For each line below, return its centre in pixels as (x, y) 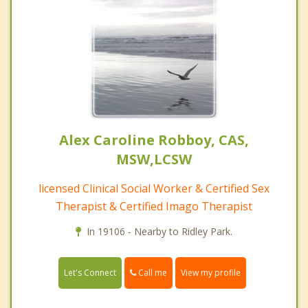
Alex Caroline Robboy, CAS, (154, 140)
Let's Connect (90, 273)
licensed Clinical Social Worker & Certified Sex (154, 189)
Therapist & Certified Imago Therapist (154, 207)
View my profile (211, 273)
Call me (152, 273)
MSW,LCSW (154, 159)
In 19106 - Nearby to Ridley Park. (159, 232)
